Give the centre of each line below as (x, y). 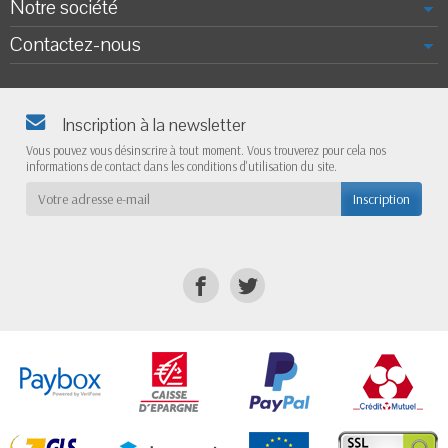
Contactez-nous (75, 45)
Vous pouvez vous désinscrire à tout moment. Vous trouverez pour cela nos (206, 150)
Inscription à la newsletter (154, 125)
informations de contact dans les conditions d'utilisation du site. (181, 166)
